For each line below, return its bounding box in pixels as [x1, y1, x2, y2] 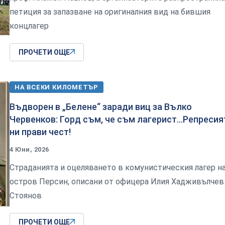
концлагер [10, 21, 49, 31]
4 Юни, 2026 [10, 145, 49, 153]
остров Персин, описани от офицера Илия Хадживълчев [10, 176, 224, 186]
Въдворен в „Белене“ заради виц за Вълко [10, 101, 192, 112]
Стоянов [10, 190, 42, 200]
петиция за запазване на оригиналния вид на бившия [10, 7, 210, 17]
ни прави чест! [10, 126, 71, 137]
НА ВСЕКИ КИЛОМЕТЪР [15, 83, 99, 91]
